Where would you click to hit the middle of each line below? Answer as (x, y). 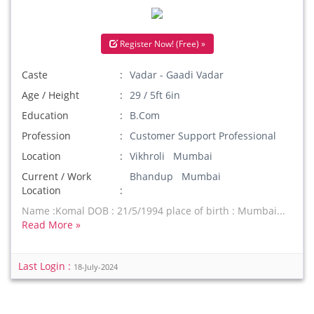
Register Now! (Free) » (161, 44)
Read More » (51, 225)
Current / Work (56, 176)
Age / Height (50, 95)
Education (45, 115)
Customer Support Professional (203, 136)
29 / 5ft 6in (155, 95)
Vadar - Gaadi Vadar (177, 75)
